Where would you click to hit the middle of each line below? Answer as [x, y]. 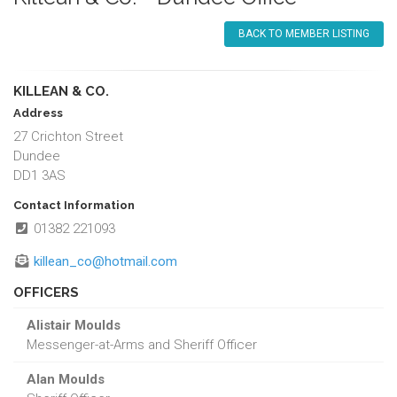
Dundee [37, 156]
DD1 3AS [39, 175]
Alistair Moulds [74, 325]
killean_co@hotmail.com [105, 261]
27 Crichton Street [68, 136]
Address [38, 113]
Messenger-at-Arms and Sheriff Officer [142, 344]
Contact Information [74, 205]
